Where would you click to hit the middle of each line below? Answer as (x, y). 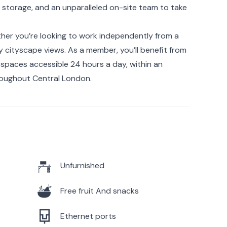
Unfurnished (82, 165)
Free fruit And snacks (99, 191)
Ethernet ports (88, 216)
